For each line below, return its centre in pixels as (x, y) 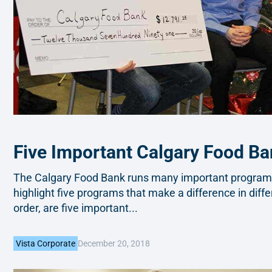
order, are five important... (76, 208)
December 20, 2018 (114, 243)
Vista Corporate (46, 244)
